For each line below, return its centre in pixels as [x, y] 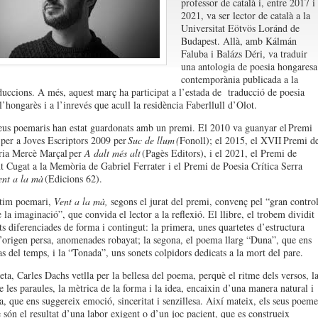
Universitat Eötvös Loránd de [240, 28]
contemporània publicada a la [239, 79]
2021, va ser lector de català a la [245, 15]
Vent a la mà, [79, 201]
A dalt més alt [112, 153]
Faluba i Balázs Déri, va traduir [244, 54]
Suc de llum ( [153, 140]
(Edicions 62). [74, 179]
